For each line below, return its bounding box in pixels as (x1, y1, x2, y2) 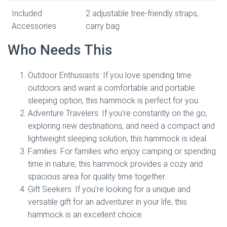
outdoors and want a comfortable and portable (28, 83, 195, 93)
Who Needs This (8, 42, 112, 59)
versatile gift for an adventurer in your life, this (28, 197, 187, 207)
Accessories (12, 21, 56, 31)
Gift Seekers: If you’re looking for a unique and (28, 184, 191, 195)
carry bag (86, 21, 120, 31)
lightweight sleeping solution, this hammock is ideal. (28, 134, 208, 144)
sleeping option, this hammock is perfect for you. (28, 96, 200, 106)
